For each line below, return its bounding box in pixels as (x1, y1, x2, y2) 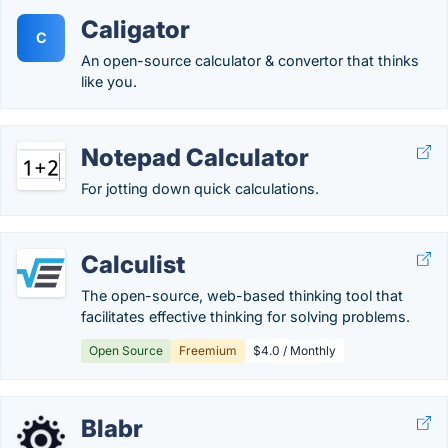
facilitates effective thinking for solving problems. (81, 308, 410, 325)
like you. (81, 73, 137, 90)
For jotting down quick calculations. (81, 180, 319, 197)
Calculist (81, 250, 185, 279)
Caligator (81, 15, 190, 44)
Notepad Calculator (81, 143, 309, 172)
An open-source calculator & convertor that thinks (81, 52, 419, 69)
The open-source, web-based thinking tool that (81, 287, 403, 304)
